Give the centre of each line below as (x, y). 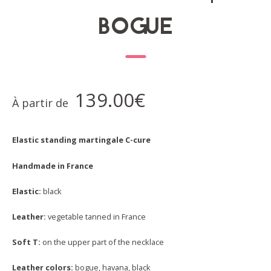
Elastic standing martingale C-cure (81, 140)
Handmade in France (53, 165)
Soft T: (26, 242)
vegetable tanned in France (96, 216)
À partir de (42, 103)
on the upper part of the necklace (102, 242)
